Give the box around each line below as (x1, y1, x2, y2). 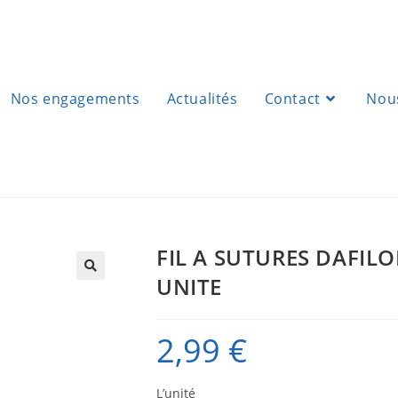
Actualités (166, 89, 238, 108)
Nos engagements (10, 89, 140, 108)
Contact (264, 89, 321, 108)
